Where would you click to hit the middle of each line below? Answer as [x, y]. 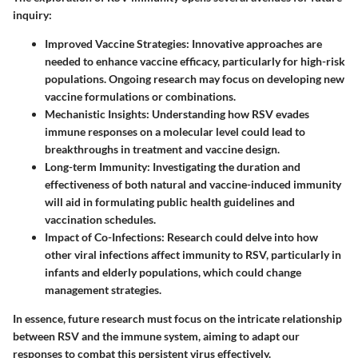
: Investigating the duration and [224, 167]
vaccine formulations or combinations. [140, 97]
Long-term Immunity [96, 167]
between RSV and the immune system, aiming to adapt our [156, 336]
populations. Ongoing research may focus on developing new [195, 79]
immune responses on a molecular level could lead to [175, 132]
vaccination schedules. [100, 220]
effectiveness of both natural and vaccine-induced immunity [193, 185]
